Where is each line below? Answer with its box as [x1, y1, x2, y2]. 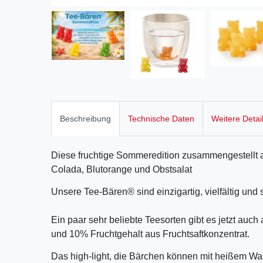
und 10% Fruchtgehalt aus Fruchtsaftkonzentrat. [51, 228, 249, 239]
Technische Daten [128, 113, 194, 123]
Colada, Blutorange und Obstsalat [51, 164, 192, 174]
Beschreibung [60, 113, 111, 123]
